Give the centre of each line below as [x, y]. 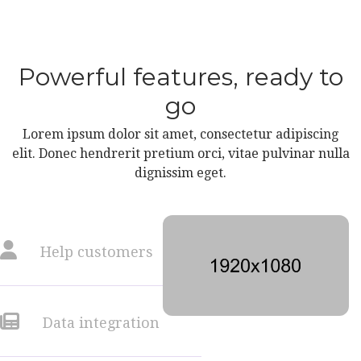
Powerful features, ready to [180, 77]
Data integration [99, 323]
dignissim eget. [180, 173]
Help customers [95, 252]
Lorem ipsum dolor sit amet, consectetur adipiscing [180, 135]
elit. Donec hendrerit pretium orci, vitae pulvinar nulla [180, 154]
